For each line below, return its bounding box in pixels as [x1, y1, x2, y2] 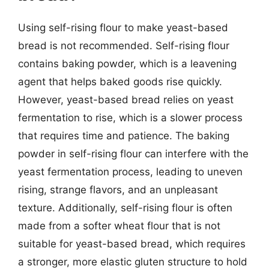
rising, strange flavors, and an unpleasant [18, 184, 218, 196]
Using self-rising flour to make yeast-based [18, 22, 228, 34]
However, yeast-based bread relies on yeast [18, 94, 234, 106]
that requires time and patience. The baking [18, 130, 229, 142]
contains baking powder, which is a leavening [18, 58, 237, 70]
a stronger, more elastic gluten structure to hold [18, 256, 247, 268]
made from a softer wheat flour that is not [18, 220, 220, 232]
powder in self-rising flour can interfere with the [18, 148, 249, 160]
